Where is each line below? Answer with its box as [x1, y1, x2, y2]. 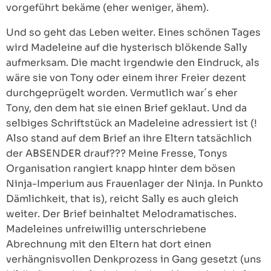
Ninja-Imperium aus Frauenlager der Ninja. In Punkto [6, 177, 263, 190]
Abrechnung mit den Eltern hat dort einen [6, 238, 211, 250]
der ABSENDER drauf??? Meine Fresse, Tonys [6, 147, 227, 160]
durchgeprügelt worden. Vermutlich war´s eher [6, 87, 238, 99]
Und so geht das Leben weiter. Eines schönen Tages [6, 26, 261, 39]
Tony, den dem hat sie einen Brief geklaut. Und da [6, 102, 247, 114]
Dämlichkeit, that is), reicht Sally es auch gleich [6, 192, 238, 205]
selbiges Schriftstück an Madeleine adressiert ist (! [6, 117, 257, 129]
